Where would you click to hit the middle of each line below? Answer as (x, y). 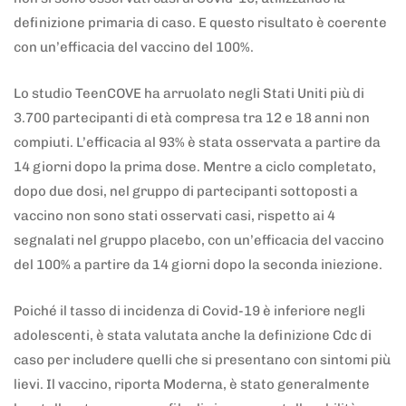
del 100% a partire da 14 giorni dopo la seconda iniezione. (201, 265)
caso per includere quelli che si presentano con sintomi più (202, 360)
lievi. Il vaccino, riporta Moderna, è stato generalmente (192, 385)
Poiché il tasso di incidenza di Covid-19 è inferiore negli (189, 311)
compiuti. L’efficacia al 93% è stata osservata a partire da (197, 143)
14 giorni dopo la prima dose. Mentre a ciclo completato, (195, 167)
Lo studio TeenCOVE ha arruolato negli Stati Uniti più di (189, 94)
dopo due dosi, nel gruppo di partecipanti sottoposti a (186, 192)
